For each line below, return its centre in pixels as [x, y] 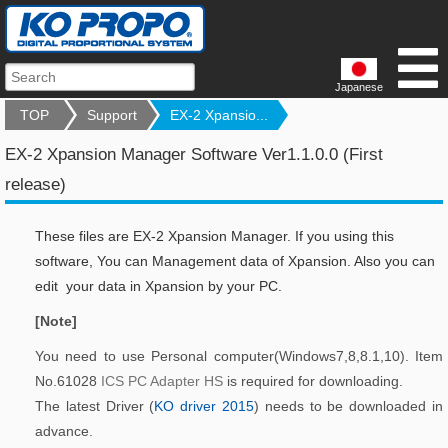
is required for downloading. [313, 381]
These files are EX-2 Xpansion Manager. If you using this [214, 236]
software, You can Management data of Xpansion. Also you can [235, 261]
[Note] [56, 321]
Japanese [359, 87]
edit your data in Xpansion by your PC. [158, 286]
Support [112, 115]
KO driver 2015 [204, 406]
